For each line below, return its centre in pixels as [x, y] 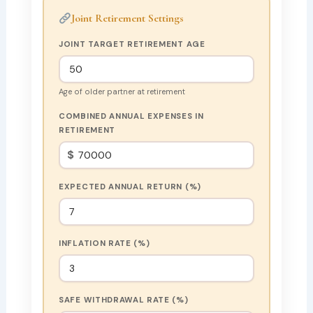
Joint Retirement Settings [128, 18]
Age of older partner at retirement [122, 92]
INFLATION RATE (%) [104, 243]
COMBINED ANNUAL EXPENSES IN [131, 116]
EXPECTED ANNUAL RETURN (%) [130, 187]
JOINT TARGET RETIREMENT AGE [132, 44]
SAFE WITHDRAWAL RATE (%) [124, 300]
